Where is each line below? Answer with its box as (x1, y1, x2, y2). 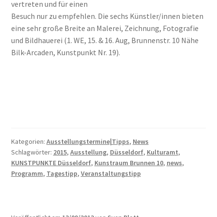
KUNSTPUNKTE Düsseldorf (11, 158, 91, 167)
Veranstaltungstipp (80, 169, 141, 178)
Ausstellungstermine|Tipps (46, 137, 129, 146)
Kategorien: (11, 137, 46, 146)
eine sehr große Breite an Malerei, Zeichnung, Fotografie (11, 23, 199, 33)
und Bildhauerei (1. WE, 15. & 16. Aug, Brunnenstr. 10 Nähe (11, 35, 199, 45)
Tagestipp (46, 169, 77, 178)
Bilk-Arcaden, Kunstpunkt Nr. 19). (11, 47, 120, 57)
